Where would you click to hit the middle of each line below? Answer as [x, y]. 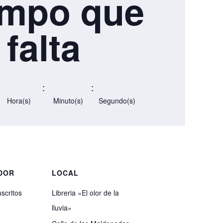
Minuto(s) [68, 101]
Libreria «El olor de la [85, 193]
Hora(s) [19, 101]
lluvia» [62, 208]
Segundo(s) [117, 101]
